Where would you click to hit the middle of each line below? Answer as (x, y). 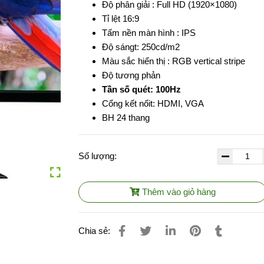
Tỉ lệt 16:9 (121, 18)
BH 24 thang (126, 117)
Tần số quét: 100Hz (142, 89)
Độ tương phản (131, 75)
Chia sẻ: (95, 231)
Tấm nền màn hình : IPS (150, 32)
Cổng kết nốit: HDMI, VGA (153, 103)
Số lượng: (99, 156)
